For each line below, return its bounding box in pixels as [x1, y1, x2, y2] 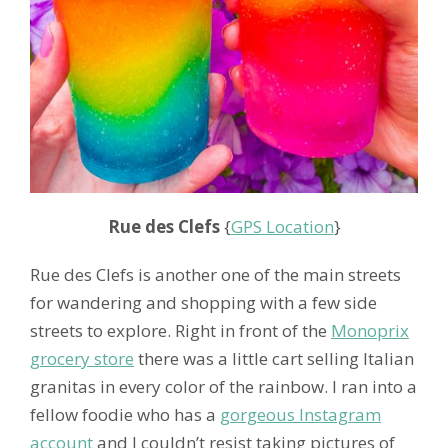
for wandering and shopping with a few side [30, 290, 377, 314]
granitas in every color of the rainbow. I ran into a [30, 374, 417, 398]
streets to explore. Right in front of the [30, 318, 331, 342]
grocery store [30, 346, 134, 370]
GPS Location [230, 214, 334, 238]
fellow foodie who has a [30, 402, 220, 426]
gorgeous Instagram [220, 402, 381, 426]
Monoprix [331, 318, 409, 342]
